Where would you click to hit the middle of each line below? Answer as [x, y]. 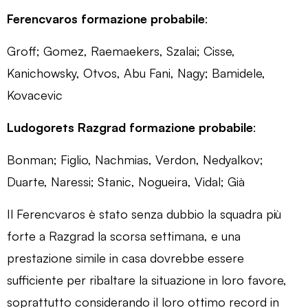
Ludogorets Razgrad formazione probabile [130, 127]
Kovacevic [35, 95]
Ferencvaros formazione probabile [106, 18]
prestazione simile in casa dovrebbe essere [125, 257]
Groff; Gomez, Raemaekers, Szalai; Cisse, [121, 51]
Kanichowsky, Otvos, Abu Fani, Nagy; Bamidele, [136, 73]
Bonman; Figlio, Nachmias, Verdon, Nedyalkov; [135, 159]
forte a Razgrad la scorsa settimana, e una [124, 235]
